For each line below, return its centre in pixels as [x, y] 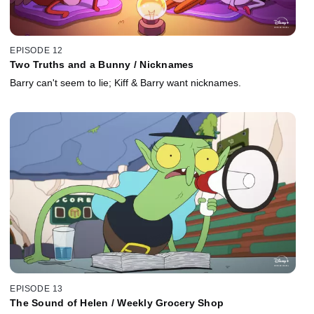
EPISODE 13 [36, 288]
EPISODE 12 [36, 51]
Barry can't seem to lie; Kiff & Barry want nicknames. [125, 83]
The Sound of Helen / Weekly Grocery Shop [117, 302]
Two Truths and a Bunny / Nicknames [102, 65]
